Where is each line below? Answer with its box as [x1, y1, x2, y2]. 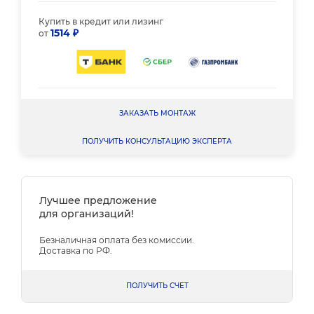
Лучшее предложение [39, 194, 157, 207]
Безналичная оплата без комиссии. [39, 235, 194, 245]
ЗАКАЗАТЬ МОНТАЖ [118, 109, 196, 118]
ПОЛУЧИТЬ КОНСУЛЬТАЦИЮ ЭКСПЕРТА [82, 137, 232, 146]
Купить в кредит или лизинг [38, 15, 163, 27]
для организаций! [39, 207, 134, 220]
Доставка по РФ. [39, 245, 112, 256]
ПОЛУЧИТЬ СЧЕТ [125, 281, 189, 290]
